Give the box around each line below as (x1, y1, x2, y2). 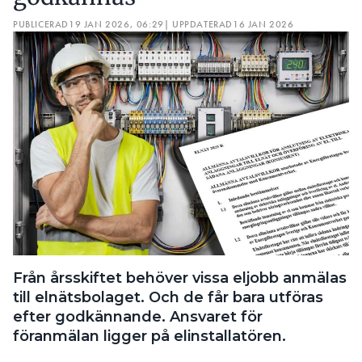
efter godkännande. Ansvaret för (13, 307, 263, 326)
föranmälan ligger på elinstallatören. (13, 326, 286, 345)
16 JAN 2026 (233, 17, 294, 31)
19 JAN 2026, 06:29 (69, 17, 164, 31)
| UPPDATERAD (163, 17, 234, 31)
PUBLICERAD (13, 17, 69, 31)
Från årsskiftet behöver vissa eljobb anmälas (13, 268, 347, 287)
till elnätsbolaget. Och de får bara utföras (13, 288, 323, 306)
